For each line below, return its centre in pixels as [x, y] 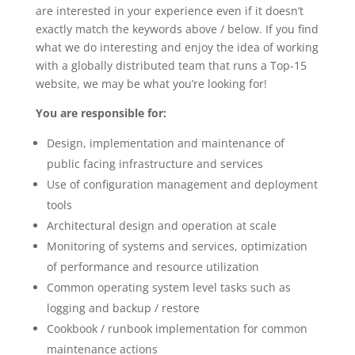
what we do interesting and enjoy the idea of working [177, 47]
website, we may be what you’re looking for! [151, 84]
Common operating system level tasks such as [168, 287]
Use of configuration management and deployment [182, 184]
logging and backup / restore [123, 308]
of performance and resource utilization [153, 267]
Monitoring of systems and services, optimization [177, 246]
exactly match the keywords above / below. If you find [177, 29]
